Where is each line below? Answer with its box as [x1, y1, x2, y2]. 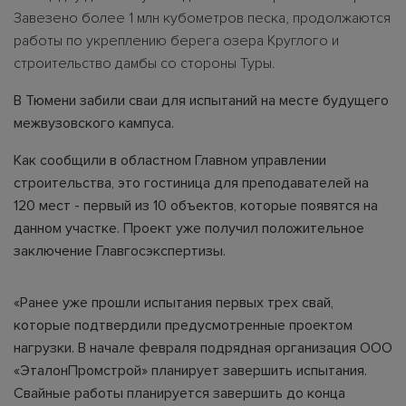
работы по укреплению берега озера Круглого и [14, 31, 339, 50]
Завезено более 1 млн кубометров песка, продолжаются [14, 8, 391, 27]
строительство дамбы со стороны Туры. [14, 53, 275, 72]
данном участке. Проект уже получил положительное [14, 218, 364, 237]
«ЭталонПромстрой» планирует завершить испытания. [14, 361, 367, 380]
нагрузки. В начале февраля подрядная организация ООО [14, 338, 392, 357]
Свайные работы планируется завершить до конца [14, 383, 345, 402]
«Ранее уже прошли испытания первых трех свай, [14, 293, 333, 312]
